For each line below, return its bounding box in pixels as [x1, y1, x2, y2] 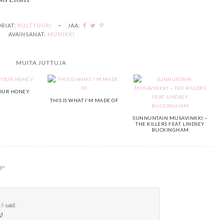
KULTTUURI [18, 22, 52, 28]
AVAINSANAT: [8, 30, 46, 37]
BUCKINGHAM [151, 126, 189, 133]
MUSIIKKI [47, 30, 75, 37]
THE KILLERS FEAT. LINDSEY [136, 120, 205, 127]
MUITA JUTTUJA [16, 58, 66, 66]
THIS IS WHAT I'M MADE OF [50, 97, 118, 103]
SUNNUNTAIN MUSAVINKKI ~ [133, 114, 208, 121]
